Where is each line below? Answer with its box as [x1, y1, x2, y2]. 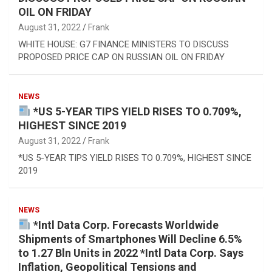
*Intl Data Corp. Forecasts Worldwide [30, 218, 219, 231]
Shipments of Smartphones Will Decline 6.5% [18, 232, 242, 245]
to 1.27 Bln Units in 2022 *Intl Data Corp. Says [18, 246, 243, 259]
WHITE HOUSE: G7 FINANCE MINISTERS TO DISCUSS [18, 38, 229, 50]
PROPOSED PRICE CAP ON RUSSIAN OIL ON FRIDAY [18, 51, 225, 63]
